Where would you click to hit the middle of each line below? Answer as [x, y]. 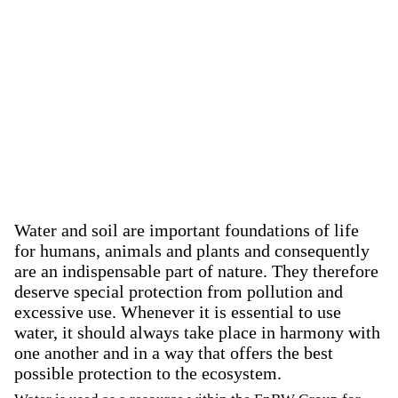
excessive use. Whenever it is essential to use [178, 312]
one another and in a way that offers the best [174, 353]
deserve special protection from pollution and [179, 291]
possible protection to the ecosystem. [148, 373]
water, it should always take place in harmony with [197, 332]
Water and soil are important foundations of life [187, 230]
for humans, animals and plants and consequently [192, 251]
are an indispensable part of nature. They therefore [196, 271]
